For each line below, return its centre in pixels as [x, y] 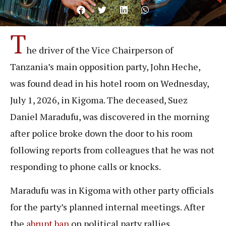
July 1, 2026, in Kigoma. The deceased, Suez [99, 100]
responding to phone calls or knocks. [86, 166]
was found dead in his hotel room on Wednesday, [109, 83]
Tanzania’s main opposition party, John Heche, [105, 66]
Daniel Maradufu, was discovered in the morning [110, 116]
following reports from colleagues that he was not [112, 150]
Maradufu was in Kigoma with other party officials [112, 190]
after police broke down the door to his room [101, 133]
